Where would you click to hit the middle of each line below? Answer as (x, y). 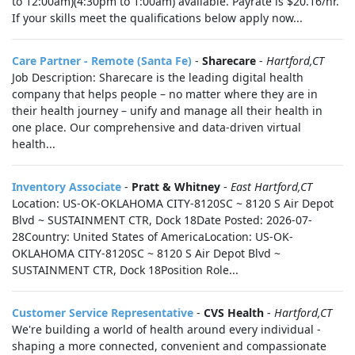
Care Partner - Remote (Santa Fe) (102, 61)
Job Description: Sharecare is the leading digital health (158, 77)
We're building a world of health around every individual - (166, 329)
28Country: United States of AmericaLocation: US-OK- (153, 237)
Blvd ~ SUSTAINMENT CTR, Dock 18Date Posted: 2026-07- (162, 220)
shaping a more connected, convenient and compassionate (169, 346)
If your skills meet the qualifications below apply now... (157, 18)
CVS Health (234, 313)
